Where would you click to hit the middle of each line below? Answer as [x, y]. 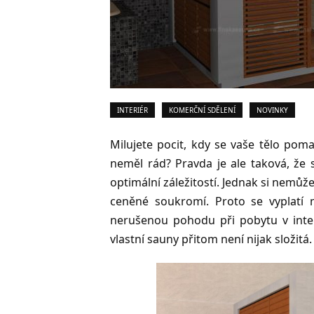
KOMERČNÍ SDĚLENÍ [202, 110]
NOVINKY [272, 110]
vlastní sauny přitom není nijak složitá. [211, 239]
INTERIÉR [132, 110]
